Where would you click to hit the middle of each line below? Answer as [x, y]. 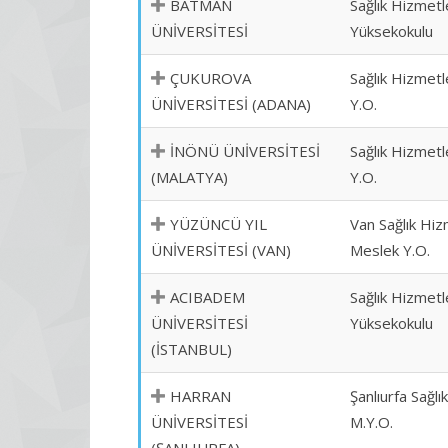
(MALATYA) [189, 177]
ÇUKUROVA [210, 78]
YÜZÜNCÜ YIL [218, 224]
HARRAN [200, 396]
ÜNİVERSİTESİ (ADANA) [231, 104]
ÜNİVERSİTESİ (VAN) [221, 250]
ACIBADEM [207, 297]
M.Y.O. [371, 422]
